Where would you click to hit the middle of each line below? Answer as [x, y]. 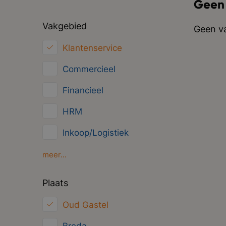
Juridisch [80, 196]
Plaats [55, 183]
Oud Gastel [85, 205]
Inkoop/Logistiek [95, 133]
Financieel [83, 90]
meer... [54, 155]
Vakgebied [64, 26]
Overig [75, 217]
